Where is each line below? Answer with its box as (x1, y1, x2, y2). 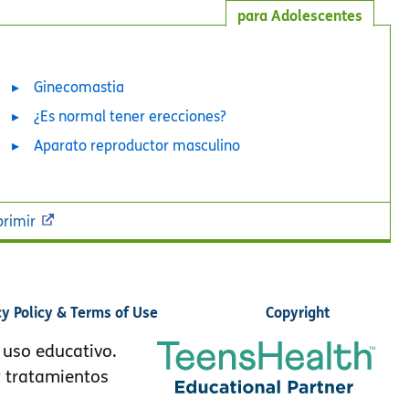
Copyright (266, 301, 330, 322)
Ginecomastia (34, 77, 124, 97)
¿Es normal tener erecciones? (34, 106, 226, 126)
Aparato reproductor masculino (34, 135, 240, 155)
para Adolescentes (237, 4, 363, 26)
